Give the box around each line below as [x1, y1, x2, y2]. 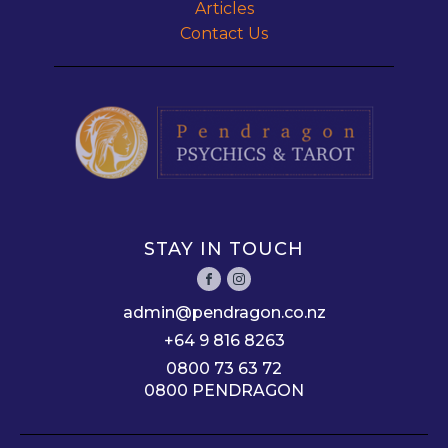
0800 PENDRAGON [144, 380, 304, 400]
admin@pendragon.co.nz [122, 302, 326, 322]
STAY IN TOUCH [144, 237, 304, 260]
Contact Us [180, 23, 268, 43]
